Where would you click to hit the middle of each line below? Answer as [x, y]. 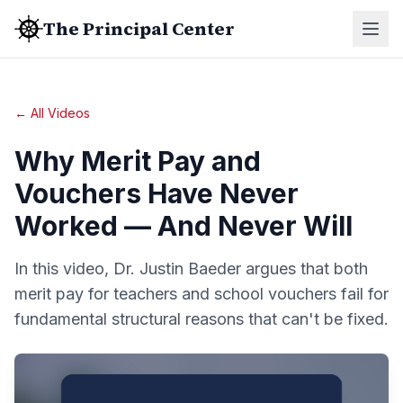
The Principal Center [139, 29]
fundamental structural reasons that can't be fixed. [201, 319]
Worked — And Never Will [184, 226]
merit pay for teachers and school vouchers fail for [201, 294]
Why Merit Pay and [138, 161]
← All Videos [52, 113]
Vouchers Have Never [157, 193]
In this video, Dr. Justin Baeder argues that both [191, 269]
